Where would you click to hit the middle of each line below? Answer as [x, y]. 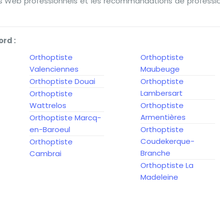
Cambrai [45, 153]
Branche [155, 153]
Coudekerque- [167, 141]
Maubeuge [160, 69]
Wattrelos [48, 105]
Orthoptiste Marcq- [65, 118]
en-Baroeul [50, 129]
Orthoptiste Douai [62, 81]
